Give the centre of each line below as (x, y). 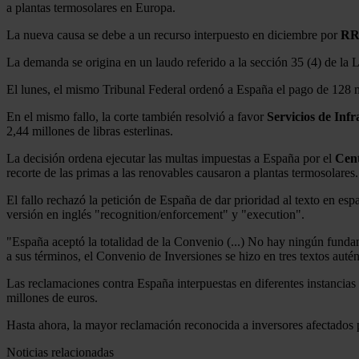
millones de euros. (52, 297)
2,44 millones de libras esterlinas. (90, 131)
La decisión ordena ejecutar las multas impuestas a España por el (171, 158)
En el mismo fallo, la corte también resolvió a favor (137, 116)
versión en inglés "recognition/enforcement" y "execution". (155, 214)
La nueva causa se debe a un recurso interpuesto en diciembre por (173, 34)
